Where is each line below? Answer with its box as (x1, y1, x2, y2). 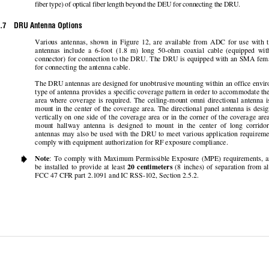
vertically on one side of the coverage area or (35, 113, 171, 122)
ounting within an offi (181, 80, 245, 89)
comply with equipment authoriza (35, 138, 132, 147)
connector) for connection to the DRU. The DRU (35, 55, 181, 64)
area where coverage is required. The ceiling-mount (35, 97, 188, 106)
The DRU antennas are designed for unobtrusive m (35, 80, 182, 89)
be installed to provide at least (35, 163, 128, 172)
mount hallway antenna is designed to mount (35, 122, 174, 131)
